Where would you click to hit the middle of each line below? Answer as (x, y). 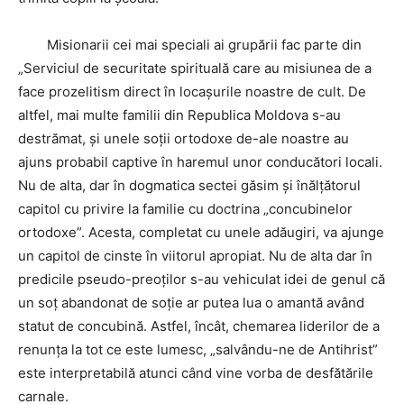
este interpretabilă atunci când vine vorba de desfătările (196, 373)
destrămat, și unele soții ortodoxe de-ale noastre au (184, 139)
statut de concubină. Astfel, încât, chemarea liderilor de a (199, 326)
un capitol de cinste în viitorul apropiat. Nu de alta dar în (195, 256)
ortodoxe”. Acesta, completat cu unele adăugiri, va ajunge (201, 233)
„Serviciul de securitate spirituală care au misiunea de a (195, 69)
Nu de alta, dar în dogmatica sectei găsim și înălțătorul (189, 186)
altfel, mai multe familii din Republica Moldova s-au (179, 115)
